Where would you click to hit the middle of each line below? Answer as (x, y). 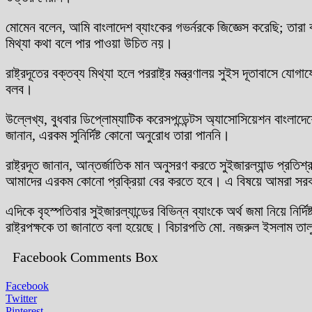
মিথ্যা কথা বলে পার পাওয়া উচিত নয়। (89, 43)
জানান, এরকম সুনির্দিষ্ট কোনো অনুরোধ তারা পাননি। (118, 135)
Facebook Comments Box (85, 257)
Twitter (21, 298)
